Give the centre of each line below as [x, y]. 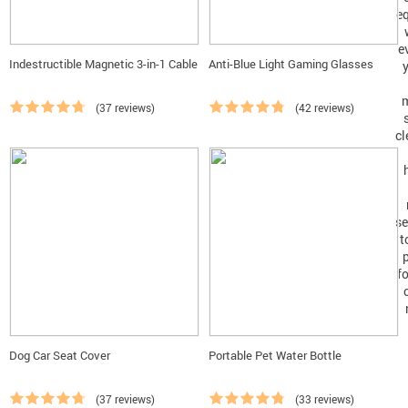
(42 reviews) [325, 107]
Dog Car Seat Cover [60, 355]
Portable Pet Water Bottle [275, 355]
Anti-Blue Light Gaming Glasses [291, 64]
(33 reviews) [325, 399]
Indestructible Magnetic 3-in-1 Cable [103, 64]
